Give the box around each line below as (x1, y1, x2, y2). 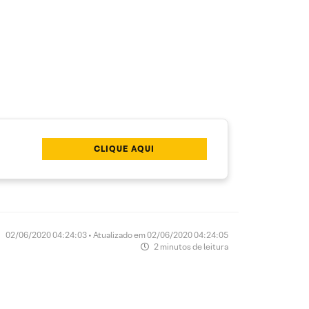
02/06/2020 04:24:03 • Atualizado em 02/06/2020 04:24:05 (6, 230, 228, 240)
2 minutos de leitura (152, 241, 228, 252)
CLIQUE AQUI (94, 143, 155, 154)
